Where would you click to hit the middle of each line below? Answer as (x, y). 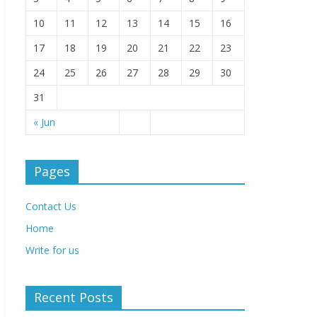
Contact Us (51, 206)
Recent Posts (74, 297)
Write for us (52, 250)
